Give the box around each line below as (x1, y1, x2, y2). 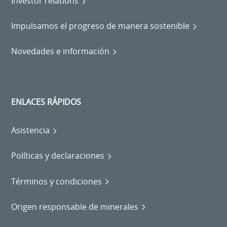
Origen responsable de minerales (11, 201, 139, 212)
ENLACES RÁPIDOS (11, 96, 82, 108)
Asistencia (11, 125, 50, 136)
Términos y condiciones (11, 175, 102, 187)
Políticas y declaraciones (11, 150, 105, 162)
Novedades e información (11, 46, 110, 57)
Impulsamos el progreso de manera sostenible (11, 20, 190, 32)
